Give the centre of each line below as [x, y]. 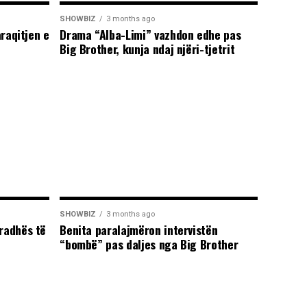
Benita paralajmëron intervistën [139, 229]
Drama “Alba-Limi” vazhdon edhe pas [150, 34]
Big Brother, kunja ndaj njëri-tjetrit [147, 48]
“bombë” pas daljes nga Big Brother [149, 244]
